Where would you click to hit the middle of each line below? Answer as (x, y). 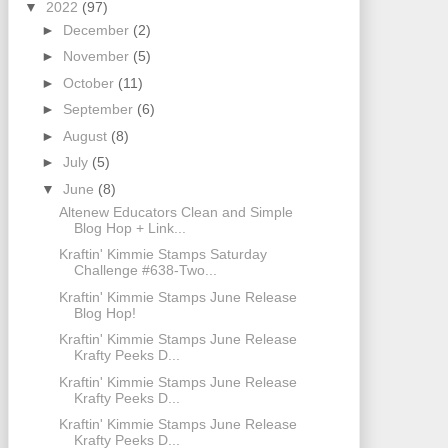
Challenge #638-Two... (145, 270)
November (97, 56)
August (86, 135)
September (99, 109)
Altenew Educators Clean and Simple (175, 211)
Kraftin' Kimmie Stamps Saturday (162, 254)
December (97, 29)
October (90, 82)
